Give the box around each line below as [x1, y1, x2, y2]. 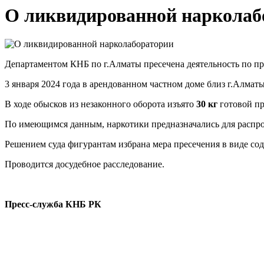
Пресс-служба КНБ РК [5, 199, 101, 210]
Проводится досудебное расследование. [5, 159, 164, 170]
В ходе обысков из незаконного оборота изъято [5, 99, 196, 110]
